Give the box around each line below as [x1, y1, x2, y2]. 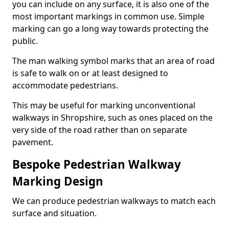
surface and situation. [12, 208, 97, 219]
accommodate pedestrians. [12, 80, 118, 91]
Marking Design [12, 173, 103, 189]
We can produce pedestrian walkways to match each [12, 195, 216, 207]
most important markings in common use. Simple [12, 11, 204, 22]
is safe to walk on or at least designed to [12, 67, 168, 79]
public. [12, 35, 38, 47]
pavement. [12, 136, 53, 148]
